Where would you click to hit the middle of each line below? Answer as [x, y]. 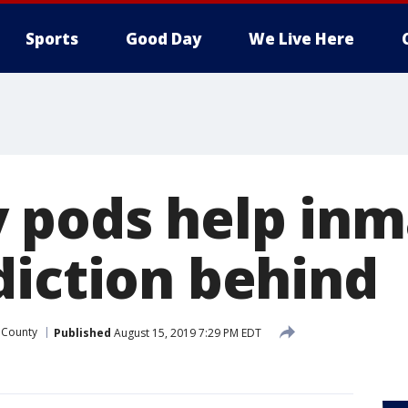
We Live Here [301, 39]
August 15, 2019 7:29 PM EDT [186, 332]
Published [82, 332]
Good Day [163, 39]
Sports [52, 39]
